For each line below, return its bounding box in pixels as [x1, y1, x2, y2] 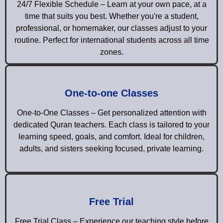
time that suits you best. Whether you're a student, [24, 11, 199, 20]
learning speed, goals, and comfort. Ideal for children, [18, 132, 205, 141]
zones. [100, 47, 123, 56]
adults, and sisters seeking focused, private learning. [19, 144, 204, 153]
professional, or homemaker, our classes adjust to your [16, 23, 207, 32]
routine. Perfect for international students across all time [14, 35, 209, 44]
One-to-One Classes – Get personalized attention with [16, 108, 207, 117]
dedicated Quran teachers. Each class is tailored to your [13, 120, 210, 129]
